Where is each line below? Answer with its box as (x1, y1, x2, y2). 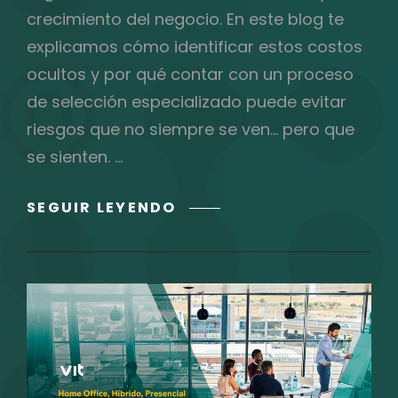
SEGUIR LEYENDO (27, 196, 177, 218)
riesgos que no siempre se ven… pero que (27, 117, 354, 140)
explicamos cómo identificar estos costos (27, 35, 362, 58)
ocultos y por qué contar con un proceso (27, 62, 354, 85)
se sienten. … (27, 145, 123, 168)
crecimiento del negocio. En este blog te (27, 7, 344, 30)
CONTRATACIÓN (175, 329, 322, 350)
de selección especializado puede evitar (27, 90, 346, 113)
